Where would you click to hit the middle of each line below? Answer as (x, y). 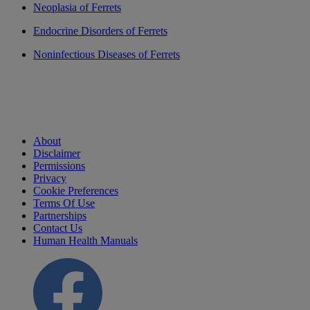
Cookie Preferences (76, 191)
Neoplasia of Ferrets (77, 7)
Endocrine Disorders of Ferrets (100, 31)
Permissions (59, 166)
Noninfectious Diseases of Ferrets (107, 54)
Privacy (50, 178)
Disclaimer (57, 153)
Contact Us (58, 228)
